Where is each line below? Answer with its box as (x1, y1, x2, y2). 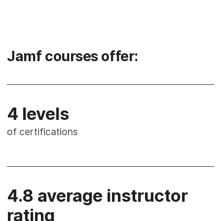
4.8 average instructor (7, 185, 188, 206)
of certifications (7, 125, 78, 138)
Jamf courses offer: (7, 47, 138, 65)
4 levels (7, 103, 70, 124)
